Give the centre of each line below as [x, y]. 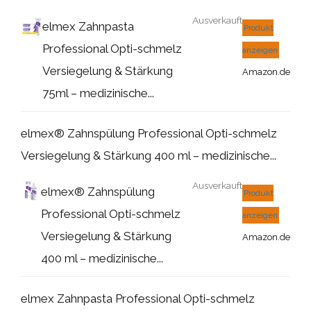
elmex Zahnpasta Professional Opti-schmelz [138, 298]
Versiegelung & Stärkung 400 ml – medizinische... [149, 155]
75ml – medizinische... [99, 93]
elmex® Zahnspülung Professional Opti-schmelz [149, 133]
